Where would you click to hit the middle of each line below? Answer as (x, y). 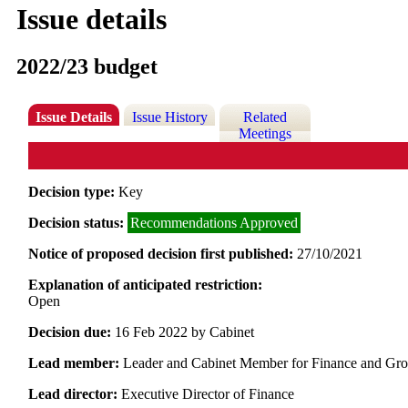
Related (265, 117)
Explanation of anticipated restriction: (146, 284)
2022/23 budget (87, 67)
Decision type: (74, 191)
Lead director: (75, 393)
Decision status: (78, 222)
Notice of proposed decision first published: (163, 253)
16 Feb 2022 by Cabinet (185, 331)
